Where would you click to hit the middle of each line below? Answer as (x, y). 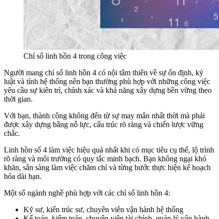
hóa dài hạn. (23, 176)
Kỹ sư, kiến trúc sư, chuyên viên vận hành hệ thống (103, 210)
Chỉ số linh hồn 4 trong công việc (75, 56)
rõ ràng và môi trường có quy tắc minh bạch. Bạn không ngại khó (105, 159)
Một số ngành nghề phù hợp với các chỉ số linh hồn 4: (87, 193)
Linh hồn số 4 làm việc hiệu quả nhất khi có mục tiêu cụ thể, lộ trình (109, 150)
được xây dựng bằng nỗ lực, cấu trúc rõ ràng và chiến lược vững (104, 125)
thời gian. (18, 99)
